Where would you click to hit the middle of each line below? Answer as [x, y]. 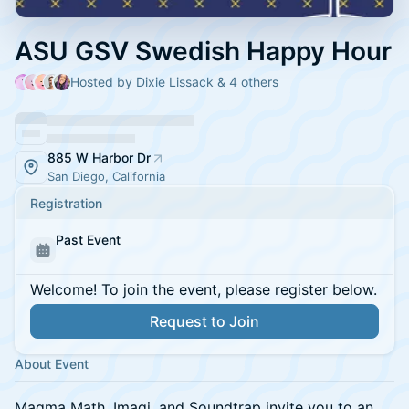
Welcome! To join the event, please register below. [204, 289]
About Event [52, 364]
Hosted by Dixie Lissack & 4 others [175, 82]
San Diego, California [106, 176]
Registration [66, 203]
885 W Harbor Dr [99, 157]
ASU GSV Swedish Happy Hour [203, 51]
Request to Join [204, 321]
